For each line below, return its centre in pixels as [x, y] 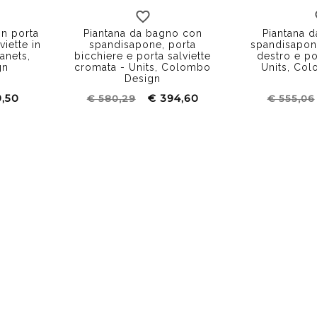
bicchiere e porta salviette [143, 56]
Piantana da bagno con [143, 33]
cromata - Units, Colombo [143, 67]
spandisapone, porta [143, 44]
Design [143, 78]
